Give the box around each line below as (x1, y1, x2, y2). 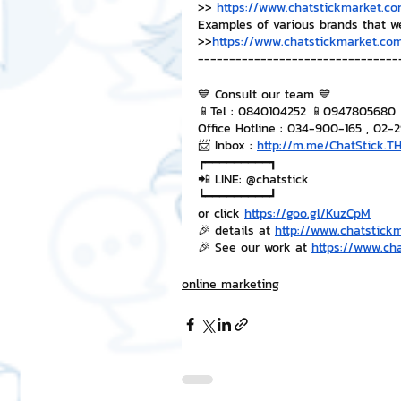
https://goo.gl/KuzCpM (244, 204, 371, 223)
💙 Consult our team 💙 (198, 85, 331, 104)
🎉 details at (198, 221, 275, 240)
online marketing (182, 275, 279, 294)
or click (198, 204, 244, 223)
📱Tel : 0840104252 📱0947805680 (198, 102, 396, 121)
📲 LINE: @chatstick (198, 170, 309, 189)
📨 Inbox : (198, 136, 257, 155)
